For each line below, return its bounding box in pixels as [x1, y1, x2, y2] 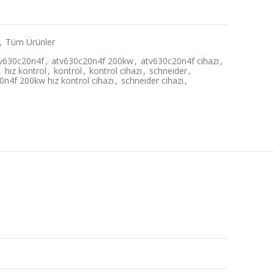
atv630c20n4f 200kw [51, 55, 134, 67]
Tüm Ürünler [6, 36, 56, 48]
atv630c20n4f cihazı [141, 55, 220, 67]
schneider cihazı [121, 75, 184, 86]
